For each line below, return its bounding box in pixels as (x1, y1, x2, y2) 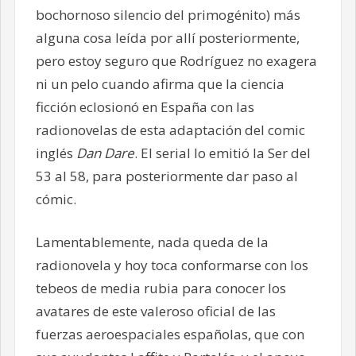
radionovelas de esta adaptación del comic (35, 120, 305, 139)
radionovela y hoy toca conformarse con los (35, 256, 308, 275)
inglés (35, 143, 76, 162)
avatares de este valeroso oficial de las (35, 302, 276, 321)
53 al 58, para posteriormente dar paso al (35, 166, 298, 185)
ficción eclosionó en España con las (35, 97, 254, 116)
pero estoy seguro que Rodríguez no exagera (35, 51, 317, 70)
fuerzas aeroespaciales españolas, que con (35, 325, 304, 344)
